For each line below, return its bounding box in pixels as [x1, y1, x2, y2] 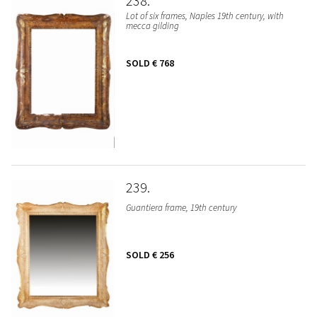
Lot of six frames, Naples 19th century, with [125, 10, 284, 23]
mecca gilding [125, 20, 179, 33]
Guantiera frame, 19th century [125, 201, 236, 214]
